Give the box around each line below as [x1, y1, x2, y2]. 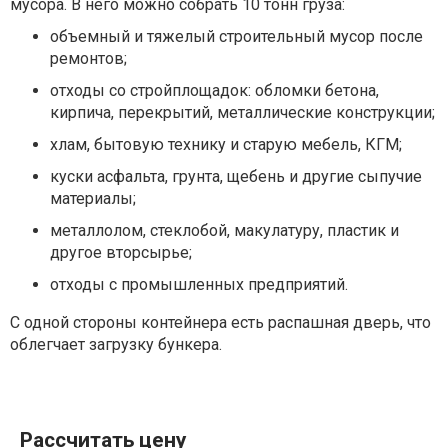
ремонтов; [50, 49, 127, 69]
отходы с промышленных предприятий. [50, 275, 348, 295]
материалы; [50, 189, 136, 209]
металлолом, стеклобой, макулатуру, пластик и [50, 221, 399, 241]
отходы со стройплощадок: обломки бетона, [50, 81, 379, 101]
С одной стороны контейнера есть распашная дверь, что [10, 313, 431, 333]
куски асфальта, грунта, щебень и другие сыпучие [50, 167, 422, 187]
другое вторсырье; [50, 243, 192, 263]
